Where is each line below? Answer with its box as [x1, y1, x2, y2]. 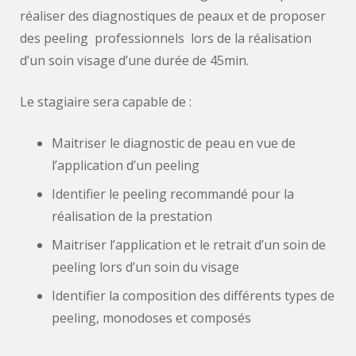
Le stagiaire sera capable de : [20, 93, 192, 110]
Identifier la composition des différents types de [52, 287, 335, 304]
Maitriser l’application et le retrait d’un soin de [52, 236, 326, 253]
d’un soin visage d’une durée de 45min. [20, 52, 249, 69]
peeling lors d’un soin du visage [52, 258, 239, 276]
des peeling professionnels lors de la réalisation [20, 29, 311, 47]
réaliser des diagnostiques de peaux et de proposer [20, 7, 326, 25]
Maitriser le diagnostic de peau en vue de [52, 134, 296, 152]
